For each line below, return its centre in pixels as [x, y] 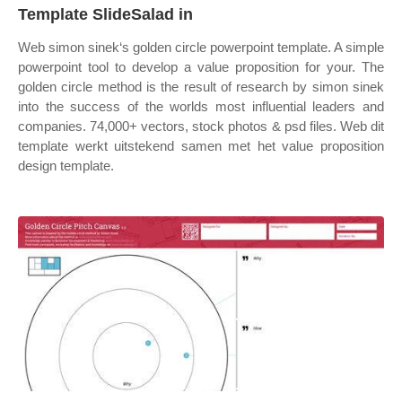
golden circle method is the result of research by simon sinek [201, 87]
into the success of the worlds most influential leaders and [201, 106]
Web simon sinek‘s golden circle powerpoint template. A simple [201, 47]
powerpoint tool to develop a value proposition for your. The [201, 67]
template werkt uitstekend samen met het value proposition [201, 146]
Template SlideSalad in [105, 14]
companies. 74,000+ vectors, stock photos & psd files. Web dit [201, 126]
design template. [66, 166]
